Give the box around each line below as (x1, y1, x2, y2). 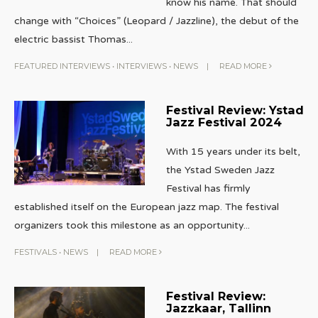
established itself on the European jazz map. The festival (14, 200, 279, 213)
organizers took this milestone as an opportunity (14, 219, 243, 231)
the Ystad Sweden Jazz (165, 163, 275, 176)
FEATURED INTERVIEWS (14, 60, 110, 71)
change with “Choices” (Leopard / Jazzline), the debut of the (14, 14, 299, 27)
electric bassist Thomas (14, 33, 126, 45)
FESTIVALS (14, 246, 57, 257)
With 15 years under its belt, (165, 145, 300, 158)
